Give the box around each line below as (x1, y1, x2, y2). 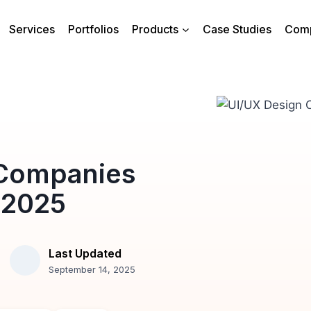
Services (8, 22, 55, 36)
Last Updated (49, 246, 122, 260)
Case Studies (203, 22, 272, 36)
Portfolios (67, 22, 119, 36)
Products (132, 22, 179, 36)
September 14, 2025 (49, 263, 136, 275)
